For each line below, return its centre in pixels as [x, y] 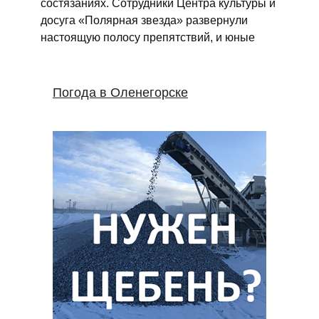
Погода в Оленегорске [120, 93]
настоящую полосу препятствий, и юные [147, 37]
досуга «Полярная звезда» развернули [144, 20]
